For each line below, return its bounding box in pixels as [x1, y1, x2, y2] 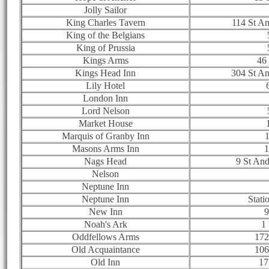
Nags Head [84, 156, 127, 166]
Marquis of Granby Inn [61, 130, 150, 141]
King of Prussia [76, 42, 135, 53]
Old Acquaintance [71, 244, 140, 255]
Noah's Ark [83, 219, 127, 229]
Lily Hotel [86, 80, 125, 91]
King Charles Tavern [65, 17, 145, 28]
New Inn [88, 206, 122, 217]
